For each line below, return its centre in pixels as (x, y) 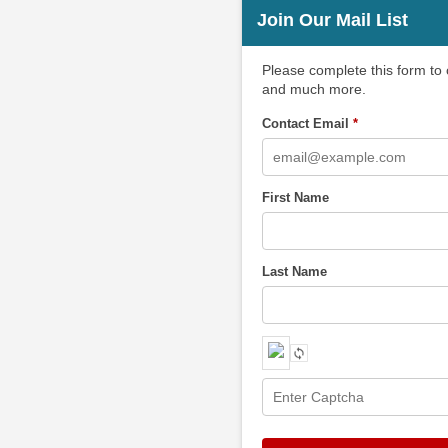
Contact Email (307, 124)
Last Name (294, 272)
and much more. (313, 89)
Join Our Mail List (332, 20)
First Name (295, 198)
